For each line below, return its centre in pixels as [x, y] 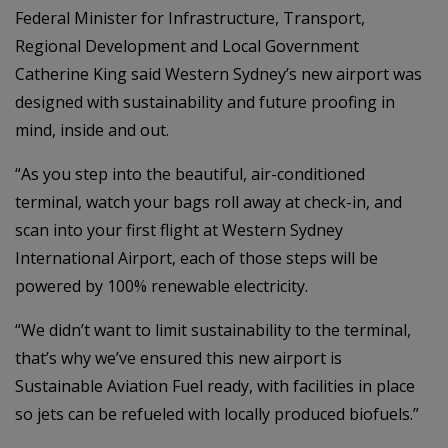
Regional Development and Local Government [187, 45]
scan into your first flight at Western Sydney [179, 229]
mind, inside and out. [92, 129]
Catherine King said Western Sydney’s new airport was [218, 73]
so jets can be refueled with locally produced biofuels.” [217, 413]
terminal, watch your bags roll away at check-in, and [208, 201]
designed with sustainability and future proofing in [205, 101]
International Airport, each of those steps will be [196, 257]
